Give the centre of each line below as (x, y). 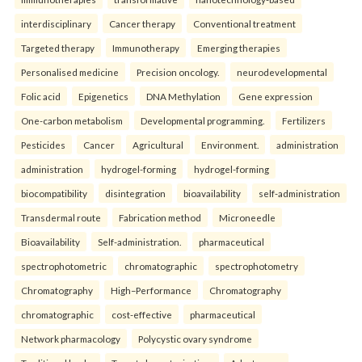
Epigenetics (103, 96)
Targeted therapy (58, 47)
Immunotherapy (146, 47)
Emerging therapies (239, 47)
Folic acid (41, 96)
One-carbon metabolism (72, 120)
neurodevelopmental (282, 72)
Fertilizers (304, 120)
